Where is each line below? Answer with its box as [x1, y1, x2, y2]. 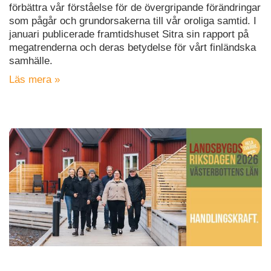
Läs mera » [9, 73, 60, 85]
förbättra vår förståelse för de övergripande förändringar [9, 1, 261, 13]
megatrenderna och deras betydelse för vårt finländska [9, 41, 256, 53]
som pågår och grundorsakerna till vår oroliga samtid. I [9, 15, 256, 27]
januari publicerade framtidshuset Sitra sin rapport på [9, 28, 249, 40]
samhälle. [9, 54, 53, 67]
